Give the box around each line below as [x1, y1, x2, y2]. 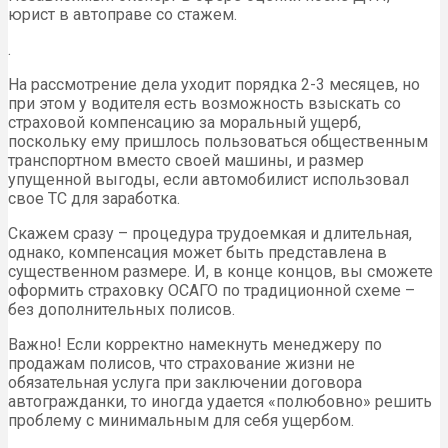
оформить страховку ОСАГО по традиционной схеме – [8, 281, 415, 301]
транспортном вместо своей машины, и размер [8, 151, 364, 171]
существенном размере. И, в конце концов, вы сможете [8, 262, 433, 282]
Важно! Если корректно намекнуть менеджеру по [8, 335, 382, 355]
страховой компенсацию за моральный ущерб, [8, 113, 361, 133]
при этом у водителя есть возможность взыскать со [8, 94, 401, 114]
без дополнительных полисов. [8, 300, 235, 320]
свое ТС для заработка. [8, 189, 180, 209]
